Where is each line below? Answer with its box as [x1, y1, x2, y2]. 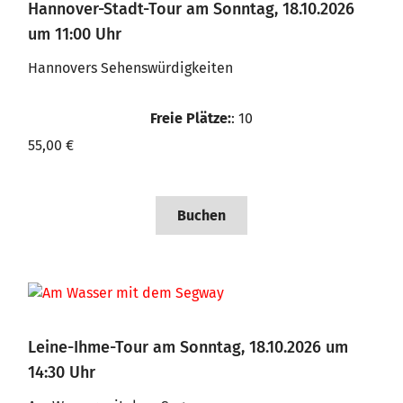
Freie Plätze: [150, 110, 231, 127]
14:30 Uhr [28, 363, 95, 382]
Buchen [177, 207, 226, 224]
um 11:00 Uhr [28, 24, 121, 44]
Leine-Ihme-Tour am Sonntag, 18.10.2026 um [28, 337, 348, 357]
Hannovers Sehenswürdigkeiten [28, 59, 233, 76]
